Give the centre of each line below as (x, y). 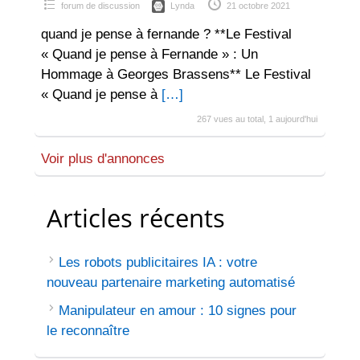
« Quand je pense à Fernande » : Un (149, 54)
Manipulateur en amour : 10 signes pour (177, 311)
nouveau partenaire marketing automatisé (170, 283)
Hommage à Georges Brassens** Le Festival (176, 74)
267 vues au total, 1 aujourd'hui (258, 119)
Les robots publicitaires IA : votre (157, 263)
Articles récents (135, 218)
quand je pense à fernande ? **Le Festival (166, 34)
